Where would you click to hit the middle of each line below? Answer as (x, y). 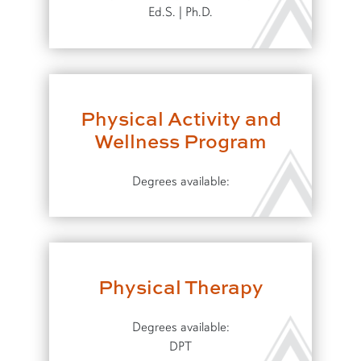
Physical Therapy (180, 287)
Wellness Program (180, 140)
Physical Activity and (180, 118)
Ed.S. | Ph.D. (180, 12)
